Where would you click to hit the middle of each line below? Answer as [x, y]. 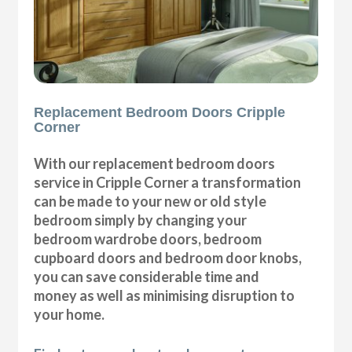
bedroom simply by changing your [141, 220]
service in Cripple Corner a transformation [168, 182]
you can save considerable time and [147, 276]
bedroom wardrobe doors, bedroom [148, 238]
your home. [70, 314]
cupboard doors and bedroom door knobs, [168, 257]
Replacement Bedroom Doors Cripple [160, 112]
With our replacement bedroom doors [155, 163]
